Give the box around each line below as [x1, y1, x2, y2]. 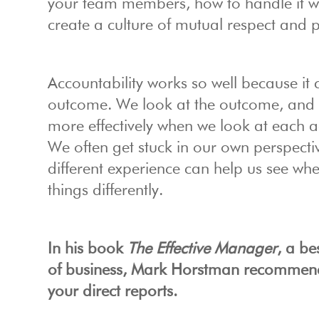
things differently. [48, 183, 164, 199]
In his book [48, 241, 128, 258]
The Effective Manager [127, 241, 278, 258]
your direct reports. [48, 284, 178, 300]
